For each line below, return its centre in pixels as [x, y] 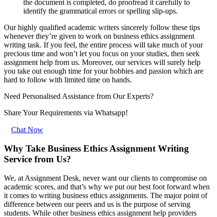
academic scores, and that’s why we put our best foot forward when [107, 186]
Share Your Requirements [44, 113]
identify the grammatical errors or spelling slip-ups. [101, 11]
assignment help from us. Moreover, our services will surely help [102, 62]
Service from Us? [38, 159]
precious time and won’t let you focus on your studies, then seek [102, 54]
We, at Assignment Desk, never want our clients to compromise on [105, 178]
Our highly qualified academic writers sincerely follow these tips [102, 28]
